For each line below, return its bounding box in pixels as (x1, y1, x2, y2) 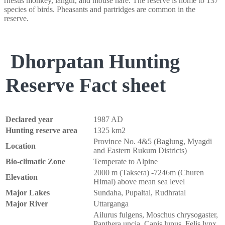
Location (6, 142, 36, 151)
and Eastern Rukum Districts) (93, 146, 187, 155)
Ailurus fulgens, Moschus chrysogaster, (93, 210, 218, 219)
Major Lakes (6, 188, 50, 197)
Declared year (6, 115, 53, 124)
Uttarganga (93, 199, 129, 208)
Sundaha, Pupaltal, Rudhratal (93, 188, 186, 197)
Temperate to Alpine (93, 157, 158, 166)
